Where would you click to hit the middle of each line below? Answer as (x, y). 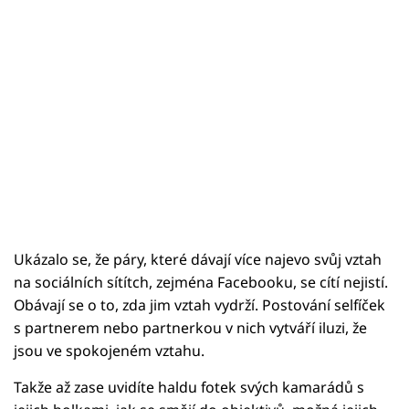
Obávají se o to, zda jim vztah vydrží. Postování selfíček (199, 304)
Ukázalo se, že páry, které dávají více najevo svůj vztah (198, 259)
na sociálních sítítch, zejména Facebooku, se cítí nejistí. (201, 282)
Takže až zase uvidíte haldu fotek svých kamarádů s (189, 387)
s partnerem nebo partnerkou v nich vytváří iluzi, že (190, 327)
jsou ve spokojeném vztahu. (109, 350)
